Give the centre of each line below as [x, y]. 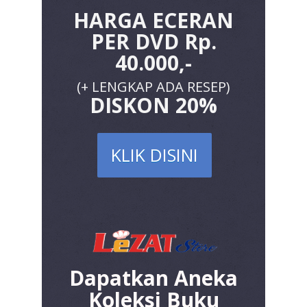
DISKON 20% [153, 105]
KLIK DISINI [154, 155]
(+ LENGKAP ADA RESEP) [153, 87]
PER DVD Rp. [153, 41]
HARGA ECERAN [153, 20]
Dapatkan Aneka [153, 278]
